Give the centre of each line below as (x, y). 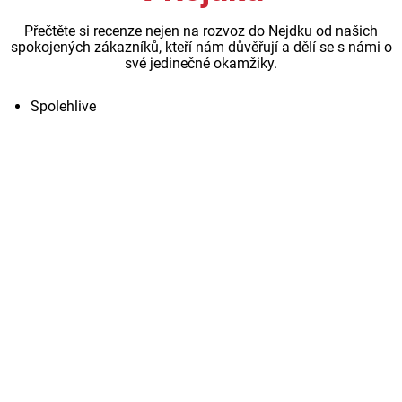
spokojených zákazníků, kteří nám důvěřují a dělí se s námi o (201, 47)
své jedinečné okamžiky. (201, 63)
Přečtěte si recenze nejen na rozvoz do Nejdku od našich (201, 31)
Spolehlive (63, 106)
